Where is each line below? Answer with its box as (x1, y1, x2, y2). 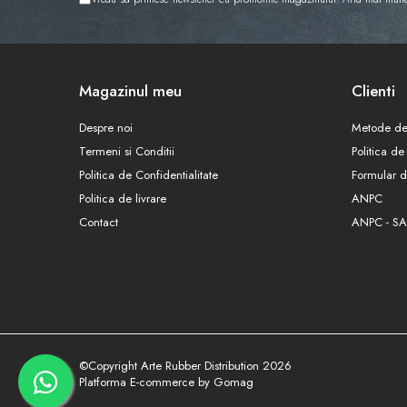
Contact (79, 213, 118, 231)
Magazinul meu (79, 80, 182, 102)
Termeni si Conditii (79, 143, 174, 160)
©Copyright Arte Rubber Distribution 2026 (79, 357, 292, 374)
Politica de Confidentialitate (79, 166, 218, 184)
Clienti (352, 80, 395, 102)
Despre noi (79, 119, 133, 136)
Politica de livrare (79, 190, 166, 207)
